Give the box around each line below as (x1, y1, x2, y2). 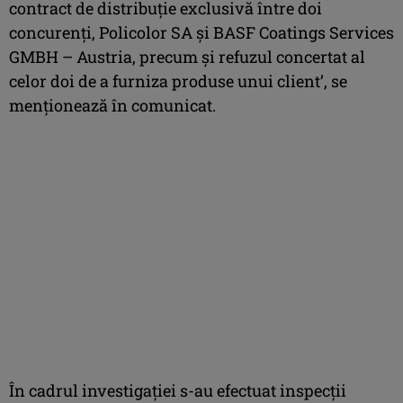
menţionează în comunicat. (9, 94, 216, 116)
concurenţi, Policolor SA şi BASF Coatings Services (9, 21, 394, 43)
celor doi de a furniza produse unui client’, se (9, 69, 347, 92)
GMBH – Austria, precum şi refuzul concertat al (9, 45, 365, 67)
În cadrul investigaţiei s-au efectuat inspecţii (9, 379, 346, 401)
